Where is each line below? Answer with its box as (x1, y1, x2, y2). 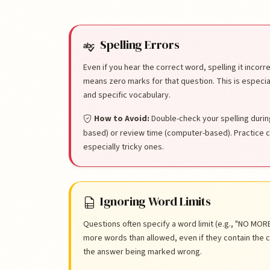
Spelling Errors (99, 36, 180, 53)
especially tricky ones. (83, 141, 164, 154)
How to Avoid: (94, 112, 149, 125)
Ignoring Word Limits (99, 193, 211, 210)
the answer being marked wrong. (83, 245, 202, 258)
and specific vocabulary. (83, 89, 171, 101)
